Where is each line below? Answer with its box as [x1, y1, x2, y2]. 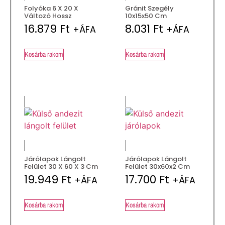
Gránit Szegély [125, 3, 174, 13]
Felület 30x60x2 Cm [125, 161, 190, 171]
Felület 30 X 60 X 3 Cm [24, 161, 98, 171]
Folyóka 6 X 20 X [24, 3, 78, 13]
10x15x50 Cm [125, 11, 167, 21]
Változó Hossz [24, 11, 72, 21]
